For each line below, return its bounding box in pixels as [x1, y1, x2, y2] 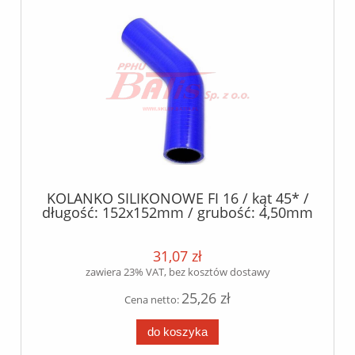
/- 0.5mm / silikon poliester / [82, 217, 273, 237]
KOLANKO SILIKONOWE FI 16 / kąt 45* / [46, 189, 309, 208]
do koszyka [147, 325, 208, 339]
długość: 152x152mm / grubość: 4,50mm [42, 203, 313, 223]
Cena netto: [124, 292, 181, 307]
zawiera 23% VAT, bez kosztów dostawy [85, 265, 270, 280]
